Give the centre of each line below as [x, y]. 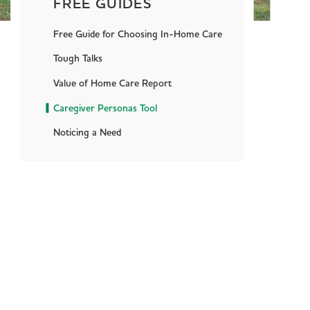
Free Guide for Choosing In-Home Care [138, 34]
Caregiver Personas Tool [106, 108]
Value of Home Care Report [113, 84]
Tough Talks [78, 59]
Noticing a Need [88, 133]
